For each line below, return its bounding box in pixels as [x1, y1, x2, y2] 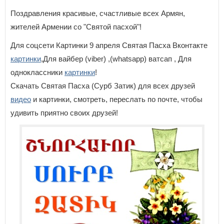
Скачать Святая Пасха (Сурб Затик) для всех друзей [10, 81, 195, 90]
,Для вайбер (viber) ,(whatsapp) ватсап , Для [41, 54, 191, 63]
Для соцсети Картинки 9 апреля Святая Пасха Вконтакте [10, 41, 207, 49]
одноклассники [10, 68, 64, 76]
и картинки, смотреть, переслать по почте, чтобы [31, 95, 202, 103]
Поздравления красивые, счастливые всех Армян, [10, 9, 185, 17]
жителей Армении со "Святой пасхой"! [10, 22, 141, 31]
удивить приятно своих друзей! [10, 108, 118, 117]
